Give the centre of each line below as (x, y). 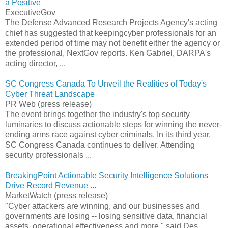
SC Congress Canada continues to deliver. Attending (100, 145)
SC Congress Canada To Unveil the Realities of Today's (106, 83)
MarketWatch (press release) (56, 195)
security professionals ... (48, 155)
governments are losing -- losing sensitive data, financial (106, 216)
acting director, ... (35, 63)
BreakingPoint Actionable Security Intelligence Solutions (107, 175)
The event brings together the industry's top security (97, 114)
